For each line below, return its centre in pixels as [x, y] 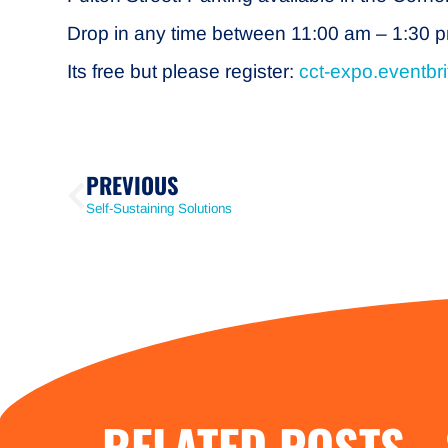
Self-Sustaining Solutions [159, 209]
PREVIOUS [133, 185]
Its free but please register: [183, 72]
